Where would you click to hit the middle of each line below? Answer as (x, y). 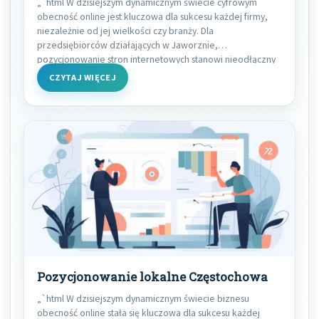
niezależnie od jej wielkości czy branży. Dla (125, 30)
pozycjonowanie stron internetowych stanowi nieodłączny (156, 59)
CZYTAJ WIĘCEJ (83, 77)
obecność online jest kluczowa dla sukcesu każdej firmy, (152, 16)
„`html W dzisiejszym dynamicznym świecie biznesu (143, 298)
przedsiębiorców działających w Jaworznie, (127, 45)
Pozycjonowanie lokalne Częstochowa (152, 277)
